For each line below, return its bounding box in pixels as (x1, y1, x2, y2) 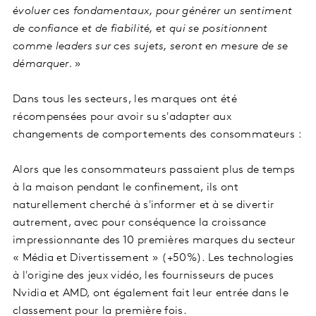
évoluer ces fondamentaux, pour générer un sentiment (13, 5, 293, 17)
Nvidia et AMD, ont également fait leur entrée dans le (13, 287, 288, 299)
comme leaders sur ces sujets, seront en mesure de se (13, 40, 288, 52)
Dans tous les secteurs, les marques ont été (13, 93, 237, 105)
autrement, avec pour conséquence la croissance (13, 217, 267, 229)
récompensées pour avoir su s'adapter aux (13, 111, 231, 123)
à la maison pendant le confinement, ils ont (13, 181, 238, 193)
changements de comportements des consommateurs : (13, 128, 303, 140)
